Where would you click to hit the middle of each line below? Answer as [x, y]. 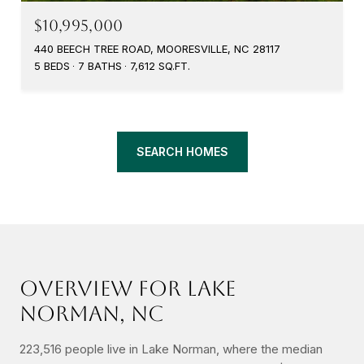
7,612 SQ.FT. [160, 65]
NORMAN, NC [92, 313]
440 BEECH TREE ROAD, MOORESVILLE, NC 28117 [157, 48]
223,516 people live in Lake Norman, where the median [171, 349]
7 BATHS [100, 65]
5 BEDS [52, 65]
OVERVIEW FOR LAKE [128, 288]
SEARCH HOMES [182, 151]
